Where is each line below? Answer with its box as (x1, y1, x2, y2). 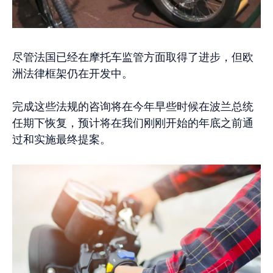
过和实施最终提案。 (12, 133, 111, 146)
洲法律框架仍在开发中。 (12, 67, 133, 80)
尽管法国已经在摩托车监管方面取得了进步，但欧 (12, 51, 253, 64)
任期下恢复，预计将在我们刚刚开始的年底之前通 (12, 116, 253, 130)
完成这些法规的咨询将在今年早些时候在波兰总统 (12, 100, 253, 113)
